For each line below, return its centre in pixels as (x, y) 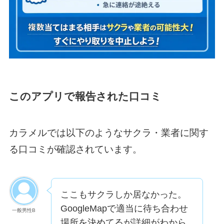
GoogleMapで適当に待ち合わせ (124, 209)
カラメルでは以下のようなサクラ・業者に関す (108, 132)
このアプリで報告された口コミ (85, 96)
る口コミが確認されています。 (75, 149)
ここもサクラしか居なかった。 (123, 195)
